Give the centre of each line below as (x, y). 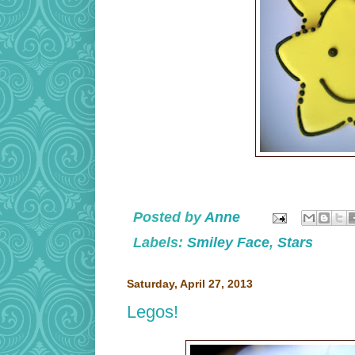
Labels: (160, 243)
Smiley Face (228, 243)
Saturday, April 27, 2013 (190, 284)
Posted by (169, 218)
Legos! (153, 312)
